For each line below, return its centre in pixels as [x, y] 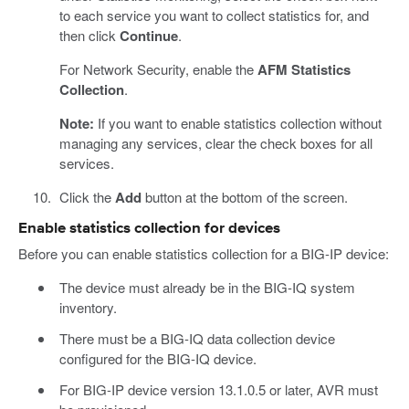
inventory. [88, 307]
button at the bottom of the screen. [244, 196]
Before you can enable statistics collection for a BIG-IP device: [204, 253]
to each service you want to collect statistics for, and [214, 15]
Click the [87, 196]
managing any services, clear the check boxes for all [215, 142]
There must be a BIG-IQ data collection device [197, 338]
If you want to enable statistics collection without [237, 122]
